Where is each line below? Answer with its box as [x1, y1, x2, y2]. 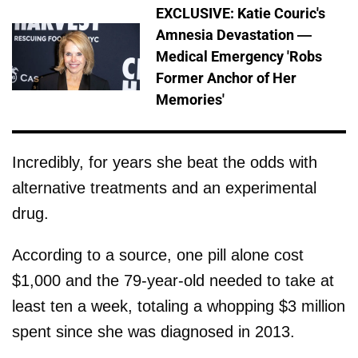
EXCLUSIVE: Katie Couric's [156, 5, 325, 22]
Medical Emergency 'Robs [156, 48, 322, 66]
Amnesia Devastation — [156, 26, 312, 44]
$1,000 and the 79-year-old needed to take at [12, 272, 334, 290]
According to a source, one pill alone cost [12, 246, 304, 265]
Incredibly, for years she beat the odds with [12, 153, 317, 172]
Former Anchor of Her [156, 70, 296, 87]
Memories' [156, 91, 225, 109]
